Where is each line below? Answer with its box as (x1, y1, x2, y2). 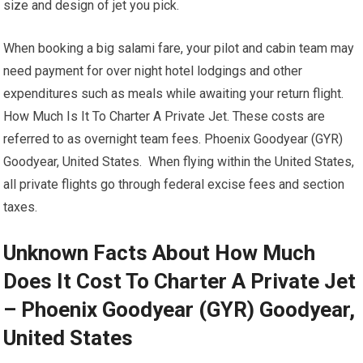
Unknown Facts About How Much (3, 241, 316, 265)
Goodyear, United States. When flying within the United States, (3, 154, 355, 169)
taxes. (3, 199, 38, 215)
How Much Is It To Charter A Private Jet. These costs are (3, 109, 326, 124)
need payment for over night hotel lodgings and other (3, 63, 303, 79)
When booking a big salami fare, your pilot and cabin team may (3, 41, 355, 56)
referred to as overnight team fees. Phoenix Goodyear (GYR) (3, 131, 344, 147)
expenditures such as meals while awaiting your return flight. (3, 86, 344, 101)
